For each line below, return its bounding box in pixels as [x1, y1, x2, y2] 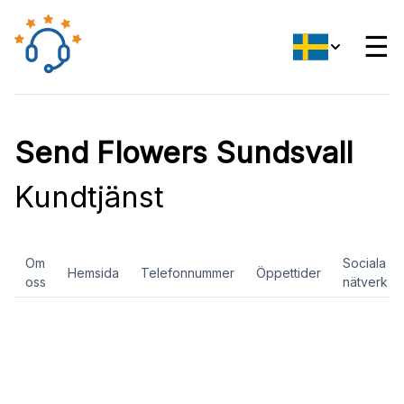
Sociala [343, 255, 386, 271]
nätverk [343, 274, 388, 289]
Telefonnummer [141, 264, 234, 280]
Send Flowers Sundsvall [14, 134, 353, 170]
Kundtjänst [14, 179, 164, 215]
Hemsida [68, 264, 119, 280]
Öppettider [256, 264, 321, 280]
